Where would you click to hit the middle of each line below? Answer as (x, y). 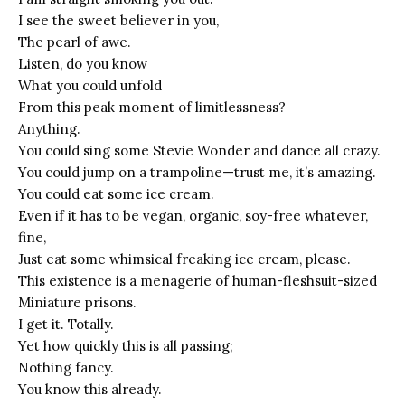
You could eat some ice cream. (116, 193)
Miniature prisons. (77, 302)
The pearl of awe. (75, 42)
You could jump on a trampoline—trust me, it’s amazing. (197, 172)
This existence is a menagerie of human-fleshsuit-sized (198, 280)
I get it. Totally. (66, 324)
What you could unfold (90, 85)
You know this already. (90, 389)
